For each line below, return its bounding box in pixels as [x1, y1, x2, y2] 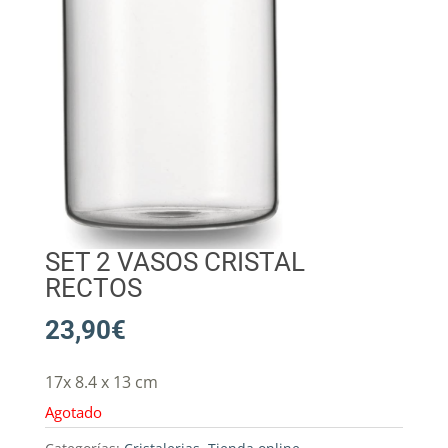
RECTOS [44, 272, 142, 303]
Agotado [44, 401, 102, 422]
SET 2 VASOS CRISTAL [44, 246, 305, 277]
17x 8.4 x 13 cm [44, 370, 158, 393]
